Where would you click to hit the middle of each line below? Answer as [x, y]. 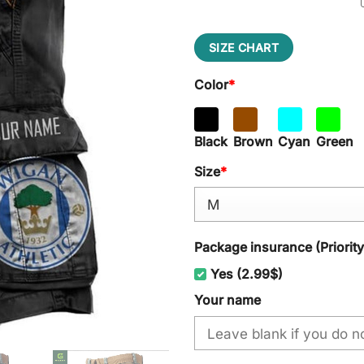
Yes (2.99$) [247, 275]
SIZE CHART [244, 47]
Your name [227, 301]
